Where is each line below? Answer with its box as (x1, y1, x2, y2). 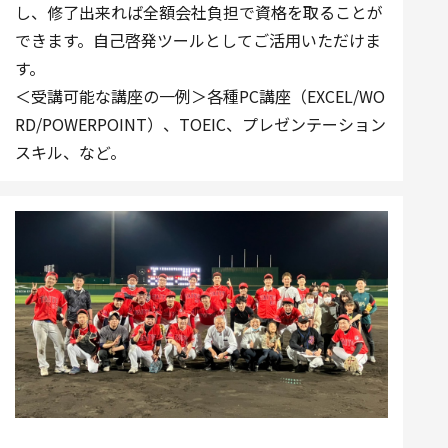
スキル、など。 (15, 139, 126, 164)
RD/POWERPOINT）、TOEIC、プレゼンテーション (15, 111, 386, 136)
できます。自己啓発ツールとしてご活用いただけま (15, 27, 381, 52)
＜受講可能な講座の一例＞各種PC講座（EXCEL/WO (15, 83, 385, 108)
